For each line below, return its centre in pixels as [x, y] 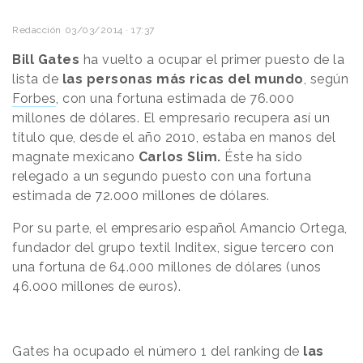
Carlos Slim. [181, 156]
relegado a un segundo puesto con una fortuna [162, 176]
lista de [37, 79]
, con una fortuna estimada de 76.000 [175, 98]
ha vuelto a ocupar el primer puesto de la [212, 59]
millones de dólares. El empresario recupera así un [171, 117]
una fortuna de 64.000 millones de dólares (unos [167, 267]
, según [326, 79]
